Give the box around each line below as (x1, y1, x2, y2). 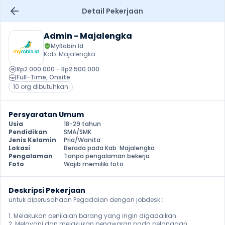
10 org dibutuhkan (13, 82, 68, 91)
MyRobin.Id (51, 42, 83, 50)
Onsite (49, 73, 70, 81)
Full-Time (17, 73, 46, 81)
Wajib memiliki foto (64, 160, 124, 168)
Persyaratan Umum (9, 109, 84, 120)
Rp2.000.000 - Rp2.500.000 (17, 65, 99, 73)
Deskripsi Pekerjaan (9, 185, 85, 195)
